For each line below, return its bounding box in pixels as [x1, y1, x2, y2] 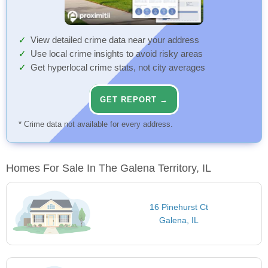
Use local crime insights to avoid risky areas [31, 49, 203, 59]
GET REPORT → [100, 95, 168, 105]
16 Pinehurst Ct [149, 202, 208, 212]
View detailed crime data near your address [31, 35, 199, 45]
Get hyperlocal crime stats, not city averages [31, 63, 205, 73]
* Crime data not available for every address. [19, 120, 173, 129]
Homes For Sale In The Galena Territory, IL [6, 162, 211, 175]
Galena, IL [159, 215, 199, 226]
